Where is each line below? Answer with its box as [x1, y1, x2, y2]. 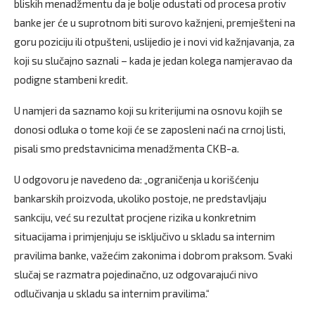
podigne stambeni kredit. [14, 73, 128, 86]
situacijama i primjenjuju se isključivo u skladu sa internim [14, 230, 275, 243]
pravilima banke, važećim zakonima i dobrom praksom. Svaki [14, 249, 292, 262]
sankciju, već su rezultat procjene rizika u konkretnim [14, 211, 256, 224]
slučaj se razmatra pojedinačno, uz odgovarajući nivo [14, 268, 258, 281]
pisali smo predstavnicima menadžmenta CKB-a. [14, 142, 239, 155]
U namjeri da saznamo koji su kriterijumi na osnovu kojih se [14, 104, 283, 117]
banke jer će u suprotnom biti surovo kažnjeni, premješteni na [14, 16, 295, 30]
